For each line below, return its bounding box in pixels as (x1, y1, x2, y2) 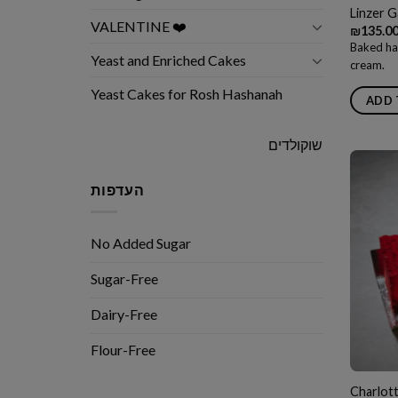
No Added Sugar (91, 234, 191, 251)
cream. (350, 57, 386, 72)
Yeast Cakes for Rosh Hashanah (91, 85, 283, 103)
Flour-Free (91, 340, 155, 358)
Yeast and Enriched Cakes (91, 52, 246, 69)
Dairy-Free (91, 305, 157, 322)
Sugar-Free (91, 269, 158, 287)
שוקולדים (267, 136, 322, 154)
